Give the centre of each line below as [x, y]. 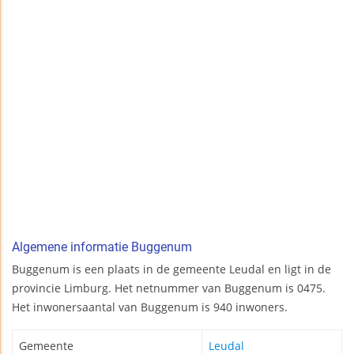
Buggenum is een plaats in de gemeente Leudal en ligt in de [171, 269]
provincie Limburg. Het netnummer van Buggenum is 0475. [169, 288]
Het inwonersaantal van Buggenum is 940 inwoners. [150, 307]
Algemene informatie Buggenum [102, 247]
